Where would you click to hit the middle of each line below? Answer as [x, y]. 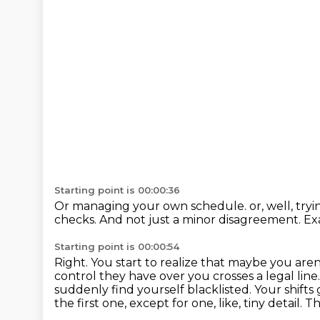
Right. [72, 262]
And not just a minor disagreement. [201, 220]
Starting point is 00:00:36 [117, 190]
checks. [77, 220]
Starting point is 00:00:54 [117, 246]
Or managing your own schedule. [152, 206]
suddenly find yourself [121, 290]
